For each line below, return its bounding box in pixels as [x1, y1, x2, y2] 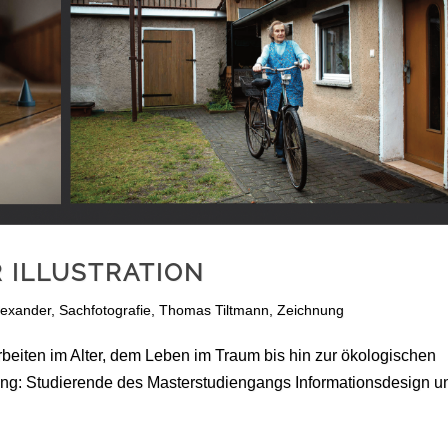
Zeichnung [277, 302, 344, 319]
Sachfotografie [59, 302, 151, 319]
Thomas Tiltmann [159, 302, 269, 319]
